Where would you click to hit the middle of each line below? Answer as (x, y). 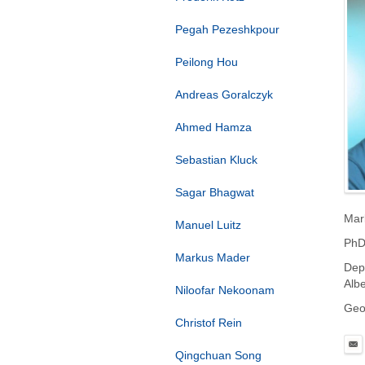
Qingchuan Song (218, 355)
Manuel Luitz (208, 225)
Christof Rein (209, 323)
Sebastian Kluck (216, 160)
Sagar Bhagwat (215, 192)
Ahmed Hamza (213, 127)
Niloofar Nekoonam (225, 290)
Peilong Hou (207, 62)
